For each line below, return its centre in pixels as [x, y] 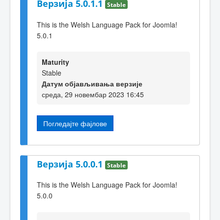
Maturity [55, 62]
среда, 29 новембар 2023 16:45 [93, 95]
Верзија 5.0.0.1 [71, 164]
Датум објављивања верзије [92, 84]
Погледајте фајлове [75, 124]
